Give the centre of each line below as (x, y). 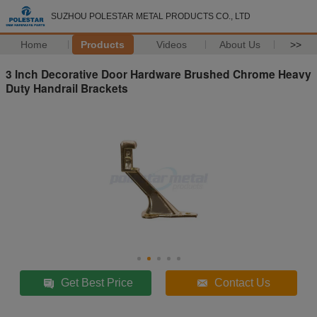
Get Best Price (97, 282)
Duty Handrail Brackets (67, 88)
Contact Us (243, 282)
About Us (240, 45)
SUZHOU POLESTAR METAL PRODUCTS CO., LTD (151, 16)
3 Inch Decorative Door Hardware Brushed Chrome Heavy (158, 74)
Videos (171, 45)
